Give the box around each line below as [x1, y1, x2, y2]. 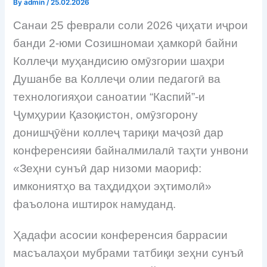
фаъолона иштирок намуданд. [13, 197, 176, 210]
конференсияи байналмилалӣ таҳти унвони [13, 144, 249, 157]
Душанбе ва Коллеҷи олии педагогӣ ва [13, 72, 221, 85]
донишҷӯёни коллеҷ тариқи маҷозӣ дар [13, 126, 224, 139]
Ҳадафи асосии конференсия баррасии [13, 228, 228, 241]
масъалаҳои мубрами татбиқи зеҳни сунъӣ [13, 246, 244, 259]
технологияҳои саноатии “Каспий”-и [13, 90, 206, 103]
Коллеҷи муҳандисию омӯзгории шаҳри [13, 54, 225, 67]
